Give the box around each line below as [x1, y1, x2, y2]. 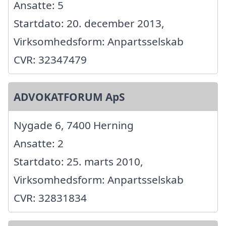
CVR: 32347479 [14, 52, 87, 67]
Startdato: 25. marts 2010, [14, 154, 143, 168]
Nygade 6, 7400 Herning [14, 118, 134, 132]
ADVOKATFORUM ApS [14, 89, 125, 104]
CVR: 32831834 [14, 190, 87, 205]
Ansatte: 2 [14, 136, 64, 150]
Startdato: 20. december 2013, [14, 16, 164, 30]
